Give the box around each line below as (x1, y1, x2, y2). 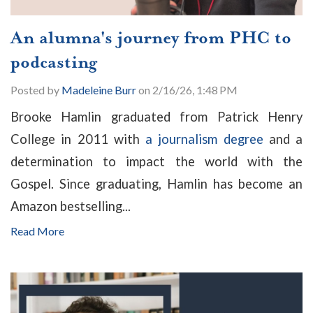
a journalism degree (145, 131, 263, 147)
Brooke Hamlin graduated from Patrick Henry (10, 108, 303, 124)
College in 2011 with (10, 131, 145, 147)
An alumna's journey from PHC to (10, 26, 291, 49)
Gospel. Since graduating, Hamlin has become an (10, 175, 303, 191)
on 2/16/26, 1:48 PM (136, 82, 238, 96)
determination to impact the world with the (10, 153, 303, 169)
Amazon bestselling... (10, 198, 131, 214)
